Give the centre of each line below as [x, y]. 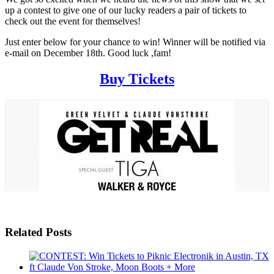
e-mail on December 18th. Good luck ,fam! [88, 53]
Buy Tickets [137, 79]
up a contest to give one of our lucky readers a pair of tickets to [126, 10]
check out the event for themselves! [73, 21]
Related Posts [38, 232]
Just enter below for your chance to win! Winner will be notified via [135, 42]
